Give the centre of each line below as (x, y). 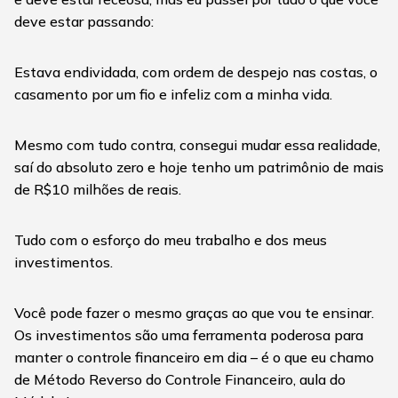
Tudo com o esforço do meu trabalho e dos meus (171, 240)
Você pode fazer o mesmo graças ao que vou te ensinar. (194, 313)
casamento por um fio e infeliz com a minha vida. (173, 95)
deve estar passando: (84, 22)
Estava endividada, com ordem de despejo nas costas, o (196, 72)
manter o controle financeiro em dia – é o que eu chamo (194, 358)
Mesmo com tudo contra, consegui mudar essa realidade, (197, 145)
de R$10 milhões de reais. (98, 190)
